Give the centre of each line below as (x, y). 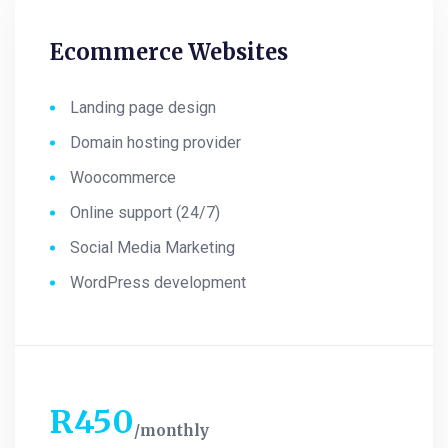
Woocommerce (123, 178)
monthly (174, 431)
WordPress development (158, 283)
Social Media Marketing (152, 248)
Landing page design (143, 108)
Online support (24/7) (145, 213)
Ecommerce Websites (169, 52)
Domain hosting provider (155, 143)
